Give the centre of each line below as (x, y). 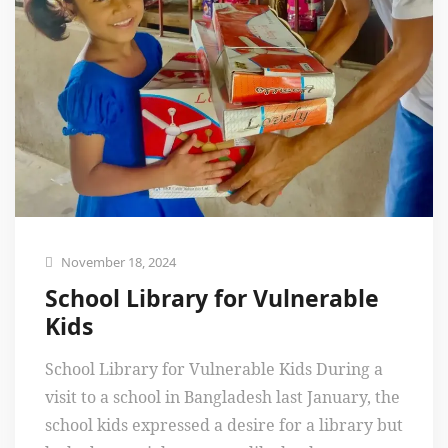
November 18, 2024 (117, 262)
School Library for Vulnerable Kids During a (214, 369)
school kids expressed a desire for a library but (224, 425)
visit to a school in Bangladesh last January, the (222, 397)
